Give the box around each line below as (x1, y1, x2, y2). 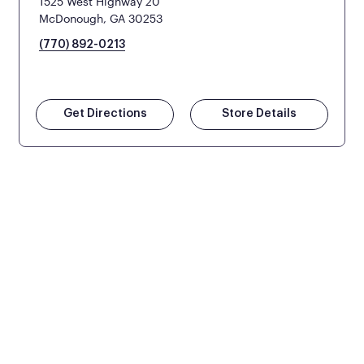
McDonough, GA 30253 (39, 11, 163, 25)
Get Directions (63, 107, 147, 119)
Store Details (221, 107, 297, 119)
